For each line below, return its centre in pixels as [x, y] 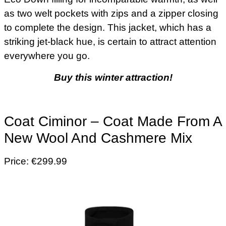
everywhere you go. [47, 56]
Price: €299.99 [36, 161]
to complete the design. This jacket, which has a [108, 28]
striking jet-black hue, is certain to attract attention [110, 42]
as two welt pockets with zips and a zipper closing [111, 14]
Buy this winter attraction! [113, 77]
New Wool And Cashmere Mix [98, 138]
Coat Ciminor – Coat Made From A [113, 122]
